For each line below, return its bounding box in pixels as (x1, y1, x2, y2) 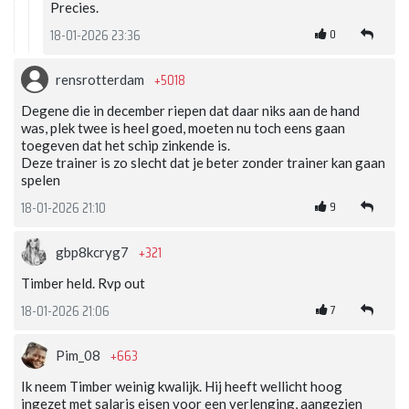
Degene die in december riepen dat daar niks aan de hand (21, 102, 360, 120)
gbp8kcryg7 (56, 244, 131, 261)
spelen (21, 172, 60, 189)
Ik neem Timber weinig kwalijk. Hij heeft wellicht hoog (21, 378, 342, 395)
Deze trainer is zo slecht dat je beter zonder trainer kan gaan (21, 154, 385, 172)
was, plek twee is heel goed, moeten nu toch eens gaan (21, 120, 345, 137)
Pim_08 (56, 347, 103, 364)
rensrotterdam (56, 71, 147, 89)
